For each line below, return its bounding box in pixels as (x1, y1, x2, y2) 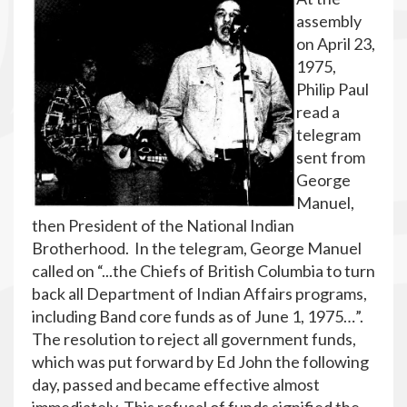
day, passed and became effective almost (32, 374, 320, 394)
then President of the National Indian (32, 215, 294, 235)
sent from (296, 147, 365, 167)
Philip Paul (296, 79, 369, 99)
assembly (296, 11, 362, 31)
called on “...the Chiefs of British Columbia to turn (32, 261, 375, 281)
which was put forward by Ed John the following (32, 352, 369, 372)
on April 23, (296, 34, 375, 54)
